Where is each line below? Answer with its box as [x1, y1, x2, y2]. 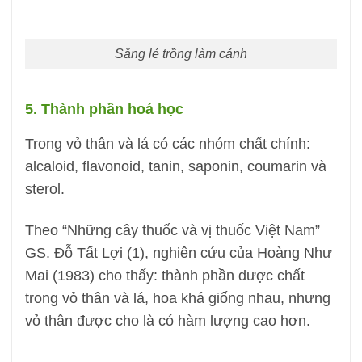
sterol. [24, 180, 65, 197]
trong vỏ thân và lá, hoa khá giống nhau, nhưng [24, 289, 330, 306]
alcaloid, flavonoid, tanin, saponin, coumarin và [24, 158, 326, 175]
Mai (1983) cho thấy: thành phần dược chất [24, 267, 305, 284]
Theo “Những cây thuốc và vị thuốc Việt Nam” [24, 221, 320, 238]
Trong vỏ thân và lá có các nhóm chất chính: [24, 135, 310, 152]
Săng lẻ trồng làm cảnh [115, 47, 247, 61]
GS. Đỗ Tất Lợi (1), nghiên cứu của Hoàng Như [24, 244, 332, 261]
